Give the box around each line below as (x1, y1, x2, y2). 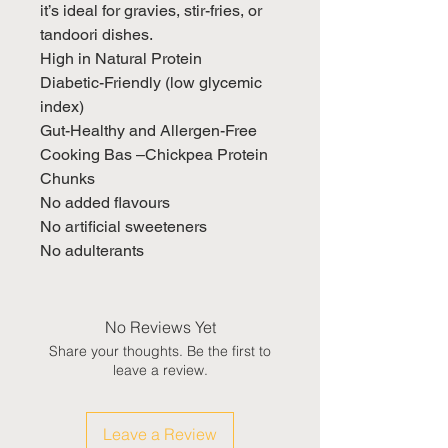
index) (40, 96, 84, 116)
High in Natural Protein (40, 48, 202, 68)
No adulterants (40, 240, 144, 260)
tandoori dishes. (40, 24, 153, 44)
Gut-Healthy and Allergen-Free (40, 120, 257, 140)
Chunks (40, 168, 95, 188)
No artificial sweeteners (40, 216, 207, 236)
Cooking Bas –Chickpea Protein (40, 144, 268, 164)
